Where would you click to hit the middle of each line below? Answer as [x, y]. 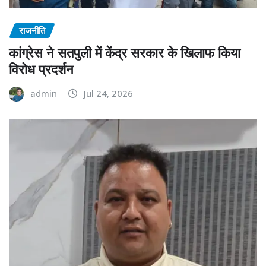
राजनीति [32, 31]
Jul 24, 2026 [108, 93]
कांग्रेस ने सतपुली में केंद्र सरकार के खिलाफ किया [125, 52]
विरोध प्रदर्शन [41, 69]
